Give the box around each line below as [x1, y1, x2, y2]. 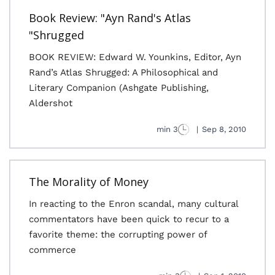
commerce [29, 244, 76, 255]
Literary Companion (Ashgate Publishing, [29, 82, 209, 93]
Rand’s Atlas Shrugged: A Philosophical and [29, 67, 218, 78]
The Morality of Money [29, 174, 149, 189]
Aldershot [29, 98, 72, 109]
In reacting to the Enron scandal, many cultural [29, 198, 238, 209]
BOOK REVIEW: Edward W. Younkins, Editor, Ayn [29, 52, 241, 63]
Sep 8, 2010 [202, 125, 246, 134]
